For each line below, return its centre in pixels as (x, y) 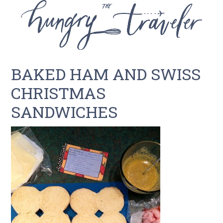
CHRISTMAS (58, 93)
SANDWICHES (64, 112)
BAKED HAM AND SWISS (106, 74)
